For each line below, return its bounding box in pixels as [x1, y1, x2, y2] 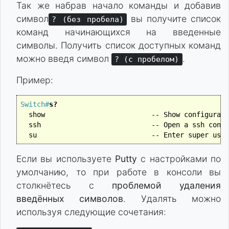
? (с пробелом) [114, 55, 179, 64]
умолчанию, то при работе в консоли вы [16, 166, 221, 177]
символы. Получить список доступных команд [16, 40, 221, 51]
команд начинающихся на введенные [16, 27, 221, 38]
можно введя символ [16, 53, 111, 64]
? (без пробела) [52, 15, 124, 25]
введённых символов [16, 193, 124, 204]
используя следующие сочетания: [16, 206, 166, 217]
